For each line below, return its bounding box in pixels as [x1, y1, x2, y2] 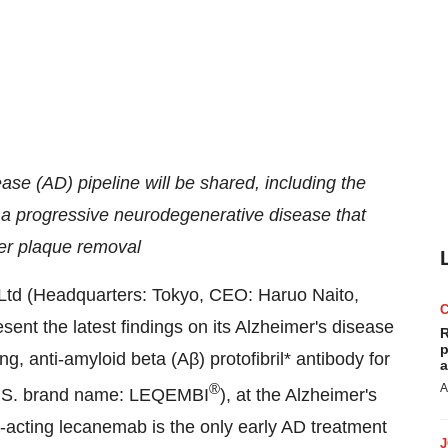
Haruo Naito [258, 285, 354, 305]
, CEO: [199, 285, 258, 305]
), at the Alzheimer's [220, 385, 377, 405]
